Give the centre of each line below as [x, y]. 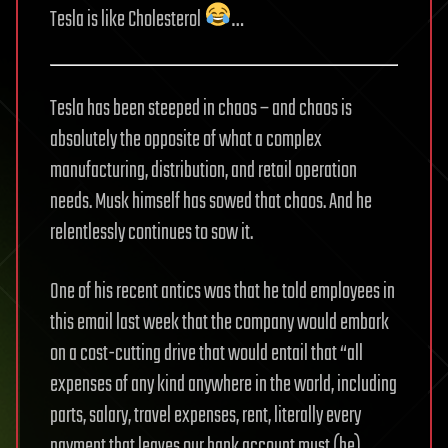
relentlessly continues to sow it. [151, 232]
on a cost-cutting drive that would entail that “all [206, 353]
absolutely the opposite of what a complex [186, 139]
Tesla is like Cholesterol [127, 19]
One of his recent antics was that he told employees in [222, 291]
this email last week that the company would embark [219, 322]
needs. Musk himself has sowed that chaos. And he [211, 201]
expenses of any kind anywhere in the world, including [223, 384]
